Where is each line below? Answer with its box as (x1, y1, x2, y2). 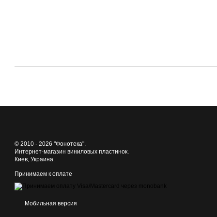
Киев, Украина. (15, 155, 55, 163)
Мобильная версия (23, 200, 77, 207)
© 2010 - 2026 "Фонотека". (15, 140, 86, 147)
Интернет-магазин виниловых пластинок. (15, 148, 129, 155)
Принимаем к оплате (15, 170, 72, 177)
